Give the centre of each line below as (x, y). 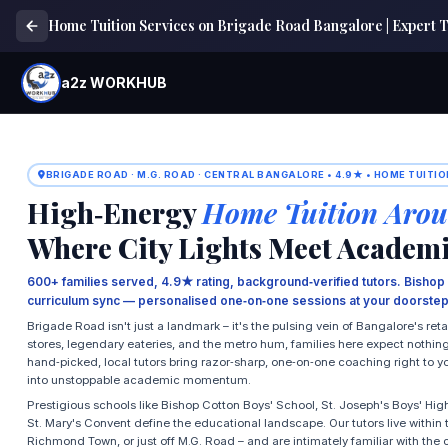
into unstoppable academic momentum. (138, 379)
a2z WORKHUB (114, 82)
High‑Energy (114, 212)
